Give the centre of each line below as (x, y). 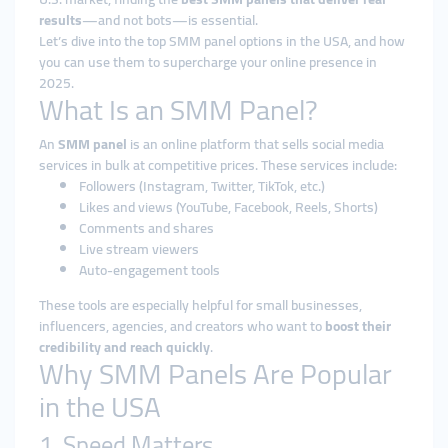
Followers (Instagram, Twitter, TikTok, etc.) (202, 186)
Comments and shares (146, 228)
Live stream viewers (139, 249)
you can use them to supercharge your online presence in (208, 62)
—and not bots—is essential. (170, 20)
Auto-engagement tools (149, 270)
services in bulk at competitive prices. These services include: (218, 165)
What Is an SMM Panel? (178, 110)
